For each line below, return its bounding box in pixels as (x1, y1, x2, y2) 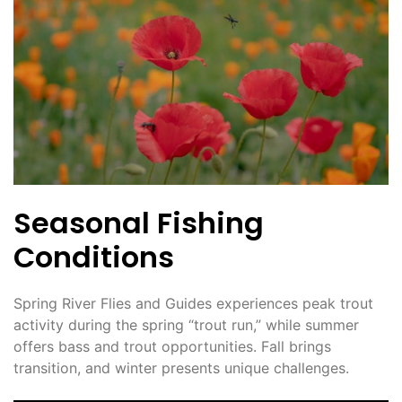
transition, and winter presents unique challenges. (13, 359, 349, 378)
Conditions (13, 237, 174, 278)
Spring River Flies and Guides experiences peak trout (13, 294, 373, 313)
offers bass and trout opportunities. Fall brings (13, 337, 331, 356)
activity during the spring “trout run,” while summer (13, 316, 359, 335)
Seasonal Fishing (13, 203, 264, 244)
